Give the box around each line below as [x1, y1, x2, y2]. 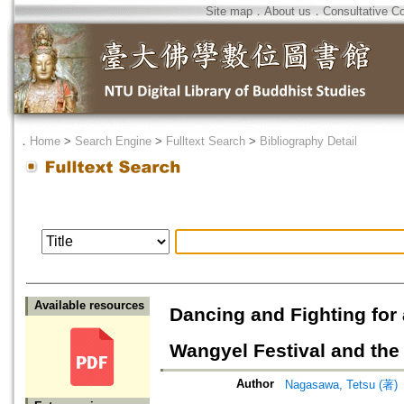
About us [264, 5, 311, 18]
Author [236, 377, 274, 391]
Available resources [34, 298, 144, 313]
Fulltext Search [166, 134, 245, 148]
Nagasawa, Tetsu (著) [285, 378, 398, 392]
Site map [206, 5, 252, 18]
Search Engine [75, 134, 151, 148]
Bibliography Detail [260, 134, 357, 148]
